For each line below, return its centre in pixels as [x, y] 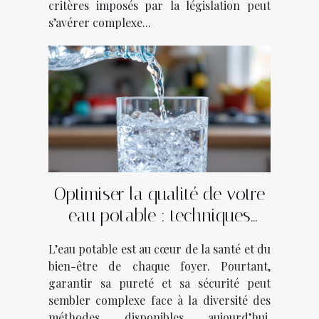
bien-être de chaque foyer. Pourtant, [159, 266]
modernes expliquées [159, 236]
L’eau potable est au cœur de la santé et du [159, 249]
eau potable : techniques [159, 215]
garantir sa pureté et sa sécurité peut [159, 283]
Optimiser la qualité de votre [159, 194]
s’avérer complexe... [100, 22]
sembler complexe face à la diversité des [159, 300]
